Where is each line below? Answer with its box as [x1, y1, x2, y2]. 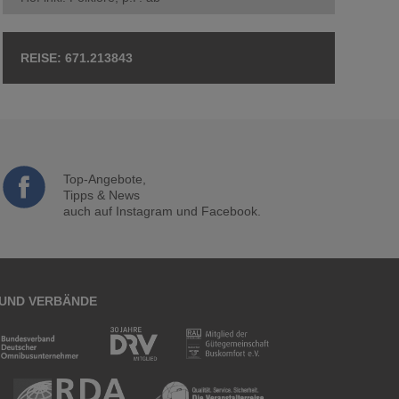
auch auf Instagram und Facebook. [62, 204, 261, 218]
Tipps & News [62, 188, 140, 202]
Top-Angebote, [62, 172, 146, 186]
